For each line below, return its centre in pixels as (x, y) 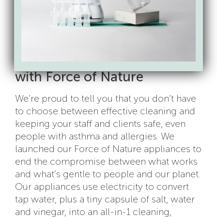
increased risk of (52, 14)
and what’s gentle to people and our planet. (108, 174)
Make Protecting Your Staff (98, 47)
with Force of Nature (79, 77)
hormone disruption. (59, 26)
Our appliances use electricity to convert (102, 186)
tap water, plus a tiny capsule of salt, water (105, 199)
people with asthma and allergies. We (95, 136)
